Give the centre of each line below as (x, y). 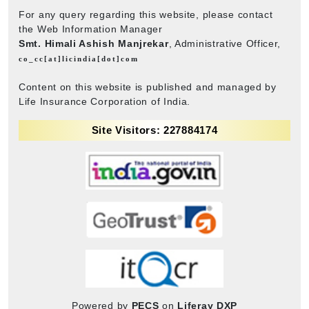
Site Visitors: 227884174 (154, 130)
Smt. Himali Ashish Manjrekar (94, 43)
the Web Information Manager (91, 29)
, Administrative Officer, (225, 43)
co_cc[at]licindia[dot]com (79, 58)
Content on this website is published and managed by (148, 87)
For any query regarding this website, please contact (146, 14)
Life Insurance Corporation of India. (105, 101)
